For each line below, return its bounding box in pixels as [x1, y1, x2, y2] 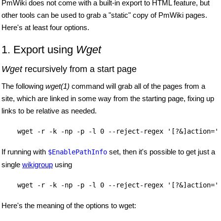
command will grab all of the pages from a [70, 81, 205, 90]
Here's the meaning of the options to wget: [1, 201, 136, 210]
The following [1, 81, 45, 90]
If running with [1, 147, 48, 156]
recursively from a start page [22, 64, 137, 74]
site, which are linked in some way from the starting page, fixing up [1, 94, 214, 103]
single [1, 160, 22, 169]
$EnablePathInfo [48, 147, 107, 156]
